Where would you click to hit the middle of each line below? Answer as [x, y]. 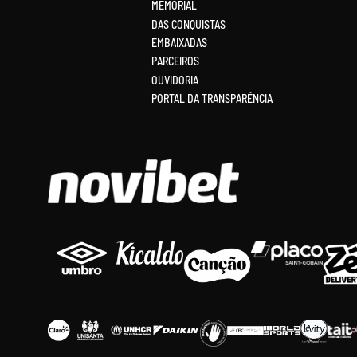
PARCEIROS [175, 61]
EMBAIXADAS [179, 42]
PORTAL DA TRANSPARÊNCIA [212, 99]
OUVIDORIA [175, 80]
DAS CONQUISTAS [188, 24]
